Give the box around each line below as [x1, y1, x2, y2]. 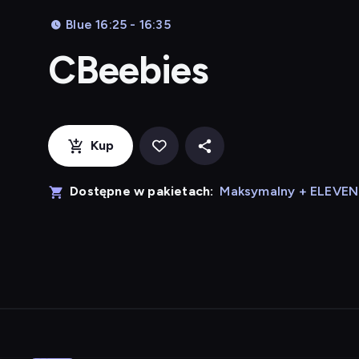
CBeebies [48, 46, 208, 93]
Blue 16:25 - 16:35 [66, 17, 171, 32]
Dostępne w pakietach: [70, 184, 214, 199]
